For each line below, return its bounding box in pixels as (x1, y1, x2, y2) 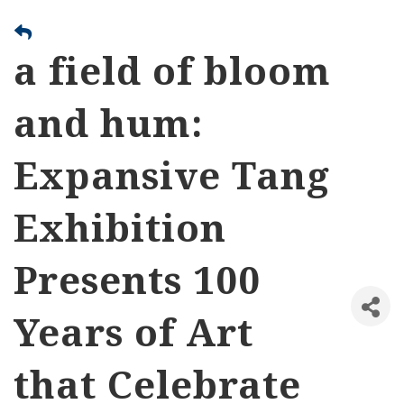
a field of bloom (14, 44, 331, 96)
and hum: (14, 96, 203, 149)
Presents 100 (14, 253, 261, 306)
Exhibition (14, 201, 226, 253)
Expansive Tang (14, 149, 330, 201)
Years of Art (14, 306, 253, 358)
